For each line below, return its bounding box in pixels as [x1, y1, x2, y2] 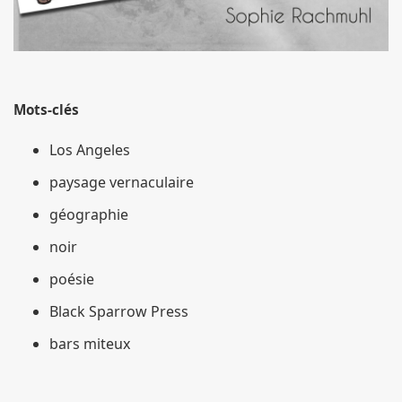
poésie [49, 269, 94, 290]
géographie [49, 205, 128, 225]
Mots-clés [13, 100, 79, 119]
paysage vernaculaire [49, 172, 194, 193]
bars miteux [49, 334, 130, 354]
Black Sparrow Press [49, 301, 188, 322]
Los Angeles [49, 140, 130, 161]
